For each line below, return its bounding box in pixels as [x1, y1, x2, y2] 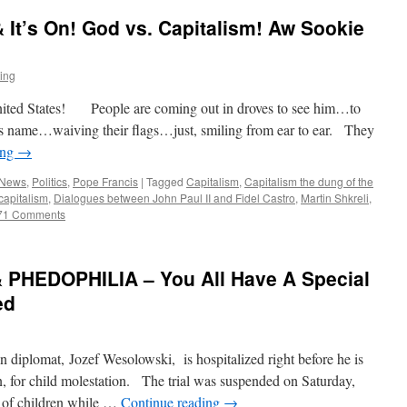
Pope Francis [73, 174, 138, 189]
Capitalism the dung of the [244, 174, 373, 189]
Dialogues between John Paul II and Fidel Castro [54, 190, 295, 205]
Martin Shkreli [301, 190, 369, 205]
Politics [32, 174, 67, 189]
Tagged [146, 174, 184, 189]
